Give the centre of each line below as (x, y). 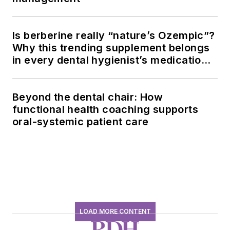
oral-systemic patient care (81, 121)
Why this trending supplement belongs (111, 47)
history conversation (65, 72)
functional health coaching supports (105, 109)
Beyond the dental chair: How (88, 97)
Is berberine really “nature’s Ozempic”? (114, 35)
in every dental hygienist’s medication (110, 60)
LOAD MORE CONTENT (115, 211)
